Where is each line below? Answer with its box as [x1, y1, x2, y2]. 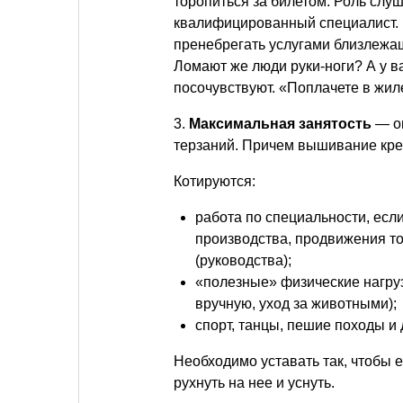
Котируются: [174, 173, 255, 189]
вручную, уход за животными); [195, 295, 397, 311]
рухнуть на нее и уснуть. [174, 374, 335, 390]
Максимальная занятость [189, 115, 372, 131]
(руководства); [195, 252, 291, 268]
